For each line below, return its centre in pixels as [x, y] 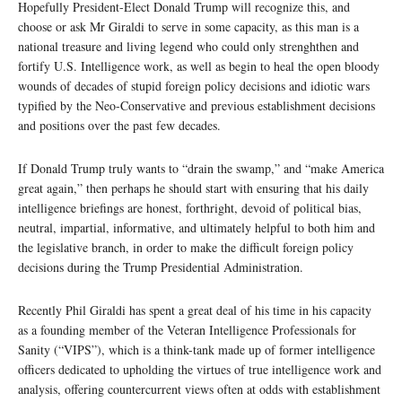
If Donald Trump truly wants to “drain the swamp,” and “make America [201, 169]
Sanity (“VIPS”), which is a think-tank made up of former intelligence [197, 350]
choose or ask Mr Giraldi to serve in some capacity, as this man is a [188, 27]
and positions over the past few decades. [119, 126]
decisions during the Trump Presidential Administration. [161, 267]
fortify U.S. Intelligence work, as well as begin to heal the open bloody [199, 66]
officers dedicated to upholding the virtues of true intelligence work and [200, 370]
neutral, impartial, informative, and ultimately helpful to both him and [197, 228]
